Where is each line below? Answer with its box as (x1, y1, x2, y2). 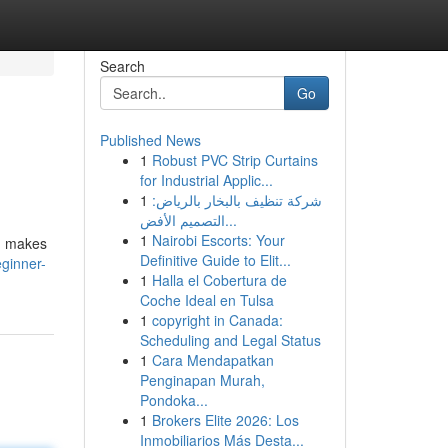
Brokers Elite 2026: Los (151, 410, 299, 430)
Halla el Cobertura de (151, 270, 287, 290)
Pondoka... (139, 390, 208, 410)
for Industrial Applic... (139, 170, 273, 190)
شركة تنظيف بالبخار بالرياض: (151, 190, 322, 210)
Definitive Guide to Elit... (139, 250, 291, 270)
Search (99, 56, 145, 76)
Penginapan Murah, (139, 370, 265, 390)
